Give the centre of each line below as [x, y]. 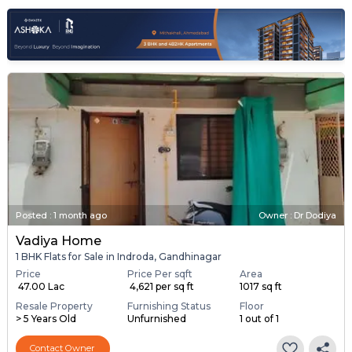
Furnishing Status [169, 306]
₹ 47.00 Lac [40, 286]
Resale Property [54, 306]
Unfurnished [157, 318]
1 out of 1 [259, 318]
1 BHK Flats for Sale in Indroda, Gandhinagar [118, 257]
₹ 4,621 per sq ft [161, 286]
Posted [31, 216]
